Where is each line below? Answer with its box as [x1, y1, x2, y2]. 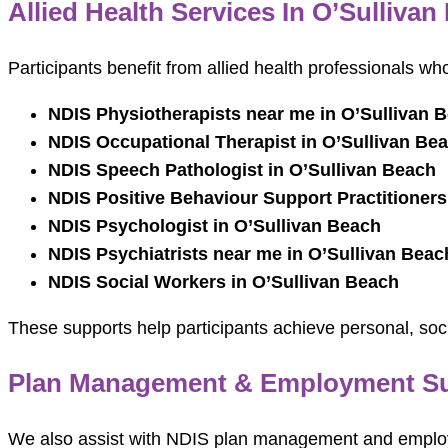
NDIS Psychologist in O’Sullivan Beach [48, 216, 381, 237]
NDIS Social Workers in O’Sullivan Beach [48, 272, 399, 293]
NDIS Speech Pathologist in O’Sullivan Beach [48, 160, 436, 181]
